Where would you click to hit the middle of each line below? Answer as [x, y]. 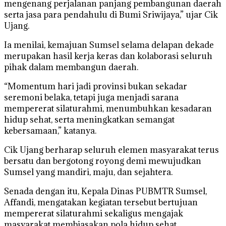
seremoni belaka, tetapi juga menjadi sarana [91, 97]
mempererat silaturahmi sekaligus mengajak [94, 213]
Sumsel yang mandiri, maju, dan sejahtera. [88, 172]
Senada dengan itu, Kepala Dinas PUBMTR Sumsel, [105, 191]
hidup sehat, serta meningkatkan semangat [89, 119]
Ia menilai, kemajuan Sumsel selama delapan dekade [109, 45]
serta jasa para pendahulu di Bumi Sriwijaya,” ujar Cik [111, 14]
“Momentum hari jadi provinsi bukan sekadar [96, 86]
